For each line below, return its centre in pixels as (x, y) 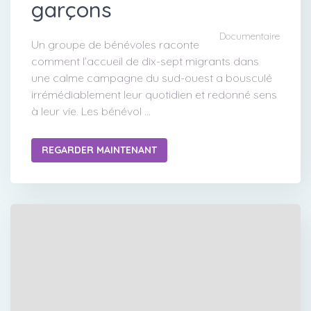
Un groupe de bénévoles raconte (115, 44)
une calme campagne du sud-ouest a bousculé (152, 77)
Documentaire (250, 36)
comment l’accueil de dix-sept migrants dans (145, 61)
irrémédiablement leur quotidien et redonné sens (154, 94)
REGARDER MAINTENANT (99, 150)
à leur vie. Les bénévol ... (91, 111)
